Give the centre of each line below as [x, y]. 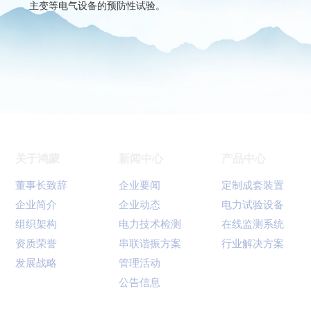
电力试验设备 [253, 204]
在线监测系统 [253, 224]
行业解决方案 [253, 243]
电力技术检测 [150, 224]
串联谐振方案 [150, 243]
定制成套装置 [253, 185]
